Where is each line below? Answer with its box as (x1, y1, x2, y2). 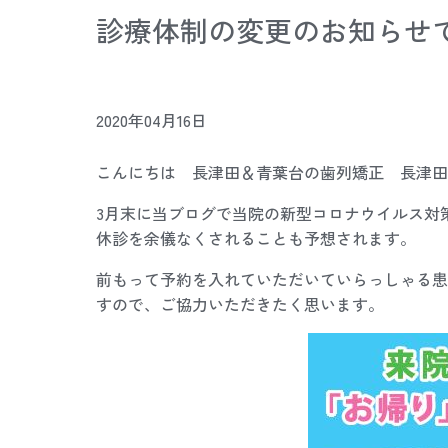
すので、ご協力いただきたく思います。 (96, 292, 384, 316)
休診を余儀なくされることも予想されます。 (96, 226, 416, 250)
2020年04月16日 (96, 108, 207, 132)
